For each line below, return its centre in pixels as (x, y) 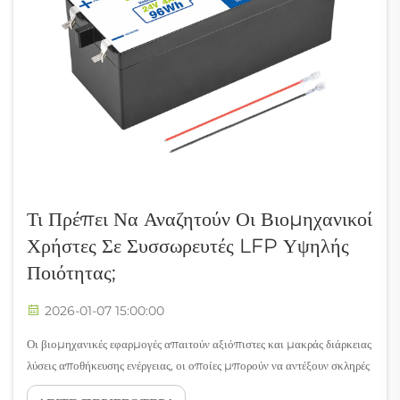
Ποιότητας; (71, 272)
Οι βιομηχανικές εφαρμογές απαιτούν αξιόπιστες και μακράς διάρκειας (199, 343)
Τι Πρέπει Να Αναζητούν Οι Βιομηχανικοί (200, 219)
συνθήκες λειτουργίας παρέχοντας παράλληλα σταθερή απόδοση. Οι (188, 386)
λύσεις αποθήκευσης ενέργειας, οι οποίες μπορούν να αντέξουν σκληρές (198, 365)
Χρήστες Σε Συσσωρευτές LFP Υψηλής (188, 246)
